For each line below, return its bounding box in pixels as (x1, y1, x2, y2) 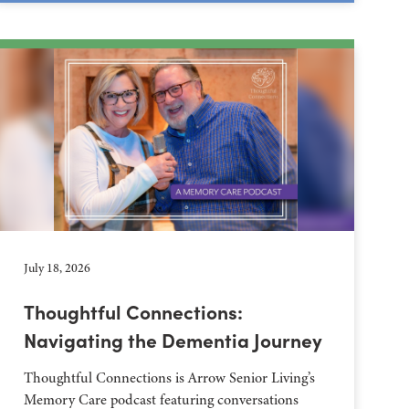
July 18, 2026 (24, 259, 91, 277)
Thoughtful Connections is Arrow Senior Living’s (24, 368, 316, 388)
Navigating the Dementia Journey (24, 326, 323, 352)
